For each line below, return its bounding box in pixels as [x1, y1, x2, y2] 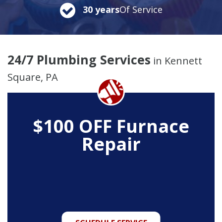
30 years [82, 3, 119, 15]
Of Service [119, 3, 163, 15]
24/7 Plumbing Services [7, 51, 151, 68]
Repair [81, 131, 141, 156]
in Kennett [151, 54, 202, 67]
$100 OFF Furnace [33, 113, 189, 138]
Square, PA [7, 70, 58, 84]
